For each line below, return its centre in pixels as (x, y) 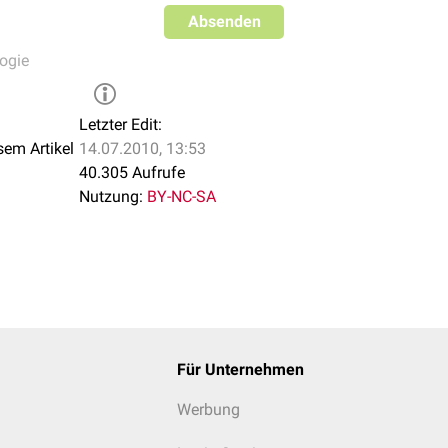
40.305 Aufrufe (132, 172)
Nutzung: (111, 196)
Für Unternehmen (240, 369)
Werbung (208, 409)
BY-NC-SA (181, 196)
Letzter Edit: (120, 124)
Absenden (224, 21)
